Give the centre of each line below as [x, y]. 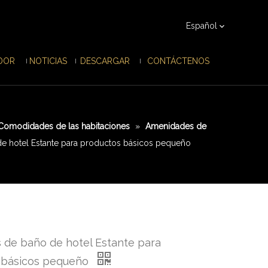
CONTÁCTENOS [178, 61]
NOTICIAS [48, 61]
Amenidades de [176, 126]
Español [201, 26]
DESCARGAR [105, 61]
